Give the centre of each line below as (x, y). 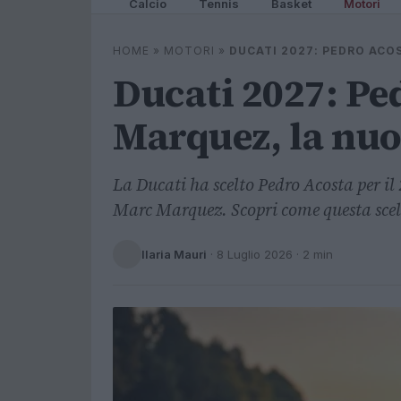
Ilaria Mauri (174, 254)
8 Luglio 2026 (255, 254)
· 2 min (313, 254)
